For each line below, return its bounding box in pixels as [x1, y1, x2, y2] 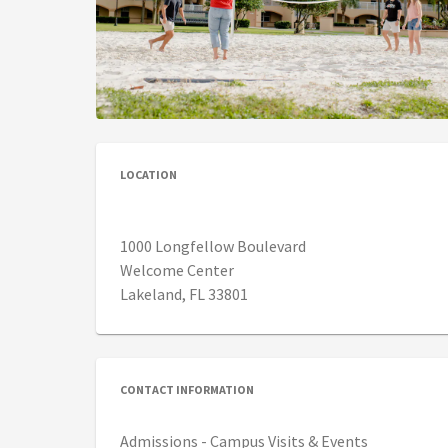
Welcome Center [120, 260, 234, 281]
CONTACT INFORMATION [120, 382, 254, 398]
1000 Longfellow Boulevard [120, 236, 306, 257]
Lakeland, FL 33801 [120, 284, 248, 305]
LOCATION [120, 167, 177, 183]
